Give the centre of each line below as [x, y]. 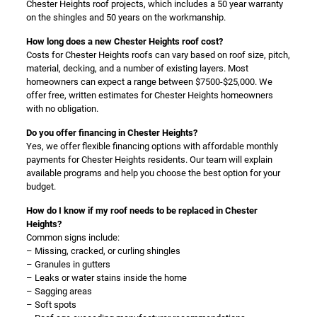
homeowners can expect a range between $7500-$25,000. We [149, 82]
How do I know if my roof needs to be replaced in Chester [142, 211]
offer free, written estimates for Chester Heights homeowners [149, 95]
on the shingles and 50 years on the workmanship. [126, 17]
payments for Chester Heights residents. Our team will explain [149, 160]
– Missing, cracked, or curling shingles [103, 251]
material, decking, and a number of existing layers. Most [137, 68]
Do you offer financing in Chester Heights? [111, 133]
